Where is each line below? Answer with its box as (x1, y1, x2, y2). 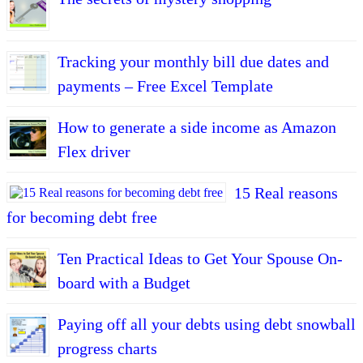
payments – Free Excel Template (58, 76, 273, 95)
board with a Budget (58, 273, 190, 292)
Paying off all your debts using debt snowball (58, 314, 356, 333)
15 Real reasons (234, 183, 338, 202)
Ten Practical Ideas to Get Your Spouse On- (58, 249, 343, 267)
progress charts (58, 339, 157, 357)
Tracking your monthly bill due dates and (58, 52, 329, 70)
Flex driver (58, 142, 130, 160)
